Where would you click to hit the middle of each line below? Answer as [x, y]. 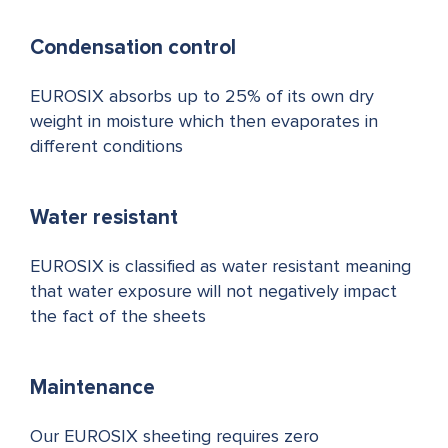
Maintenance [92, 387]
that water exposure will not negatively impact [213, 292]
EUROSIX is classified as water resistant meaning [220, 267]
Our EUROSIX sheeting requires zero [174, 437]
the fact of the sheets [118, 317]
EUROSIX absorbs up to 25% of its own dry [202, 97]
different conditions [106, 147]
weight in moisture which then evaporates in [204, 122]
